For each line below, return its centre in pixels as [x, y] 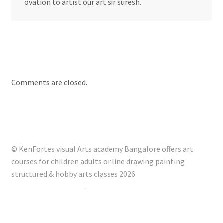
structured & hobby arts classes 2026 [73, 174]
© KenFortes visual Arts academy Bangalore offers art [102, 149]
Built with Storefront [48, 186]
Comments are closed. [49, 82]
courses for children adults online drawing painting [98, 162]
